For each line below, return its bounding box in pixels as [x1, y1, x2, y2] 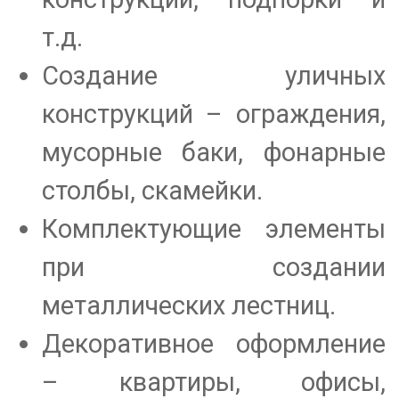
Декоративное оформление [41, 329, 386, 360]
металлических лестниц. [41, 290, 336, 322]
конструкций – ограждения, [41, 99, 386, 130]
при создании [41, 252, 386, 283]
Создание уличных [41, 61, 386, 92]
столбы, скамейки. [41, 175, 263, 207]
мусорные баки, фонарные [41, 137, 386, 168]
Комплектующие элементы [41, 214, 386, 245]
